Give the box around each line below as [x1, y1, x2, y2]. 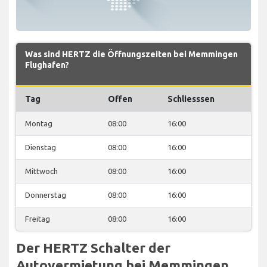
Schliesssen [167, 94, 215, 104]
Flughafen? [25, 60, 69, 70]
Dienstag [25, 142, 56, 151]
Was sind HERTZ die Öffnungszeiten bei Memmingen [25, 49, 238, 59]
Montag [25, 119, 52, 128]
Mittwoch [25, 166, 58, 175]
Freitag [25, 214, 50, 223]
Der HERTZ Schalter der [16, 240, 170, 255]
